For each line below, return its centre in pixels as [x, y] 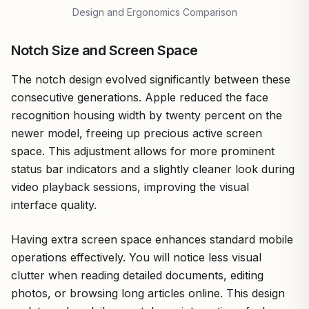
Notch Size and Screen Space [104, 50]
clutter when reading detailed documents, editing [137, 275]
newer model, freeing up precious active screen [137, 133]
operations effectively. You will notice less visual [136, 257]
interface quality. [54, 205]
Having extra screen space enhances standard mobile [152, 239]
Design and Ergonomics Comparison [154, 12]
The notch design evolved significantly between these [151, 79]
